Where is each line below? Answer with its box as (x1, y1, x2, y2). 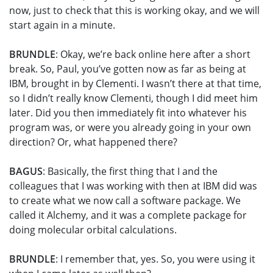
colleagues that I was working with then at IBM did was (9, 179, 257, 193)
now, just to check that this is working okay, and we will (9, 4, 260, 18)
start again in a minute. (9, 18, 118, 32)
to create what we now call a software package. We (9, 194, 241, 208)
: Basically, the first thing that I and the (43, 165, 218, 179)
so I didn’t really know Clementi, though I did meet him (9, 91, 258, 105)
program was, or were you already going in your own (9, 121, 251, 135)
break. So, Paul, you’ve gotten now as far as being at (9, 62, 246, 76)
